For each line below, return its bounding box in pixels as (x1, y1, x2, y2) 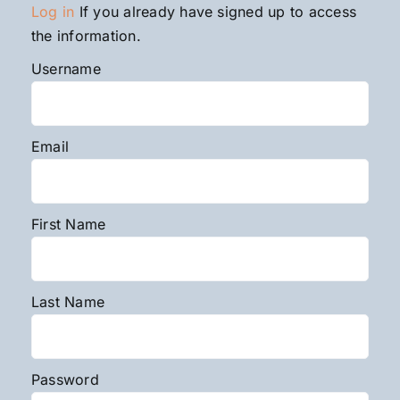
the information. (30, 26, 141, 45)
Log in (30, 2, 75, 21)
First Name (30, 214, 106, 233)
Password (30, 370, 99, 388)
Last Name (30, 292, 105, 311)
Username (30, 59, 101, 78)
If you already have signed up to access (74, 2, 357, 21)
